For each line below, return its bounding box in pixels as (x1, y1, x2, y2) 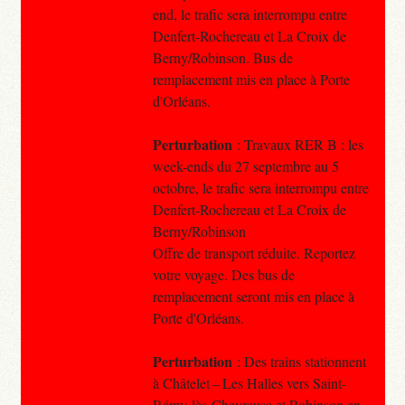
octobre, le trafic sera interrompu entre (152, 177, 369, 197)
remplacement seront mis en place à (152, 286, 354, 306)
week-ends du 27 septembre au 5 (152, 155, 339, 175)
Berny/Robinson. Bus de (152, 47, 293, 67)
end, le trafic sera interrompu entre (152, 4, 347, 24)
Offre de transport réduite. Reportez (152, 242, 355, 262)
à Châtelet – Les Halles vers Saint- (152, 372, 346, 392)
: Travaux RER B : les (231, 134, 363, 154)
